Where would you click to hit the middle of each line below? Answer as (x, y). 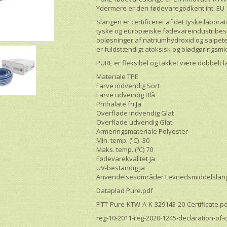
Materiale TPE (118, 76)
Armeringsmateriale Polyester (142, 131)
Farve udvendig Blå (126, 94)
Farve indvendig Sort (128, 85)
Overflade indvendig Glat (135, 113)
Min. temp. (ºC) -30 (123, 140)
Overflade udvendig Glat (135, 122)
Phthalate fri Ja (119, 104)
